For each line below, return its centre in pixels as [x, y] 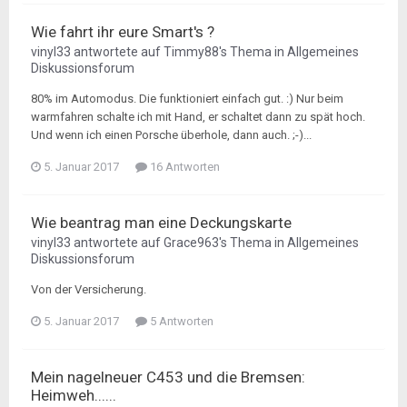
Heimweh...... [74, 395]
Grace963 [191, 243]
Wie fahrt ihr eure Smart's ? [123, 32]
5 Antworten [180, 321]
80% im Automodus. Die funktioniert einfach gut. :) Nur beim [187, 99]
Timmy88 [191, 52]
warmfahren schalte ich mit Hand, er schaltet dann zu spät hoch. [198, 117]
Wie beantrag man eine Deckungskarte [161, 223]
